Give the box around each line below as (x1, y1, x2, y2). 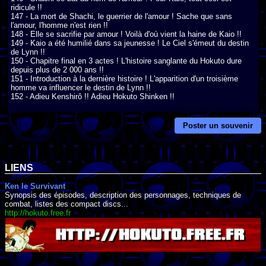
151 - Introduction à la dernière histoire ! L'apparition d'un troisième (11, 74, 238, 83)
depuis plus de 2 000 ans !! (11, 65, 104, 74)
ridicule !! (11, 2, 42, 12)
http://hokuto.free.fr (5, 208, 71, 217)
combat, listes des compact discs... (5, 199, 128, 208)
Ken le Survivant (5, 181, 65, 191)
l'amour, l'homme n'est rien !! (11, 20, 108, 30)
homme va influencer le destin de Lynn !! (11, 83, 151, 92)
